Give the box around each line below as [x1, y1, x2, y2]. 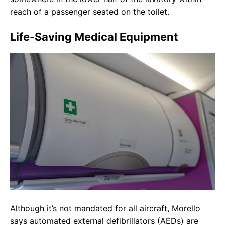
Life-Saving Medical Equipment [10, 30, 178, 44]
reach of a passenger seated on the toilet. [10, 7, 169, 17]
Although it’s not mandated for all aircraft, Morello [10, 203, 200, 214]
